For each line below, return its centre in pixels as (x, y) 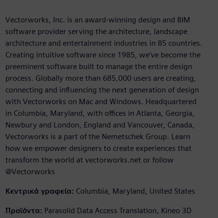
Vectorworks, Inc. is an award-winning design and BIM (98, 20)
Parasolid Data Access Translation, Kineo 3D (118, 211)
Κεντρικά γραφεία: (39, 191)
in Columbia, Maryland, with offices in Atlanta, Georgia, (100, 113)
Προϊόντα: (24, 211)
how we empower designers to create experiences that (98, 148)
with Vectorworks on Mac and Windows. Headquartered (101, 102)
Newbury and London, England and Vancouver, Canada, (100, 125)
